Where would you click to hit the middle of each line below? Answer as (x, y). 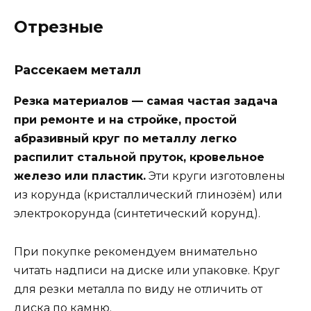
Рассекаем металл (77, 70)
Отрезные (59, 27)
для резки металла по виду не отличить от (138, 289)
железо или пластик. (80, 176)
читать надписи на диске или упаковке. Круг (147, 270)
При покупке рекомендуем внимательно (136, 251)
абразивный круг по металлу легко (125, 139)
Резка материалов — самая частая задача (146, 101)
